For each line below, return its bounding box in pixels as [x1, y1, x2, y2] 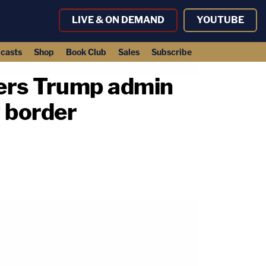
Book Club [65, 47, 106, 57]
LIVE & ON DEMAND [72, 14, 164, 26]
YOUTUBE [197, 14, 244, 26]
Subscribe [151, 47, 192, 57]
